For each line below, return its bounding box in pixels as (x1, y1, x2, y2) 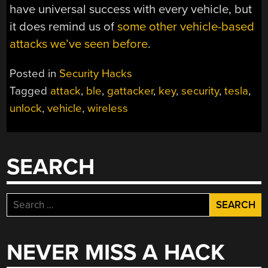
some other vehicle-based (117, 19, 255, 35)
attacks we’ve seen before (10, 36, 148, 52)
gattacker (107, 84, 154, 98)
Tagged (10, 84, 51, 98)
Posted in (10, 66, 60, 80)
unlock (10, 101, 42, 115)
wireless (87, 101, 129, 115)
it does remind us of (10, 19, 118, 35)
